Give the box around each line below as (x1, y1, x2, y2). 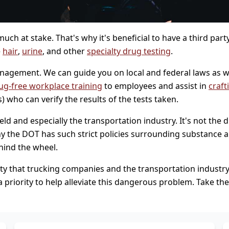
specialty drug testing (87, 45, 171, 57)
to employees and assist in (102, 80, 209, 92)
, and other (42, 45, 87, 57)
